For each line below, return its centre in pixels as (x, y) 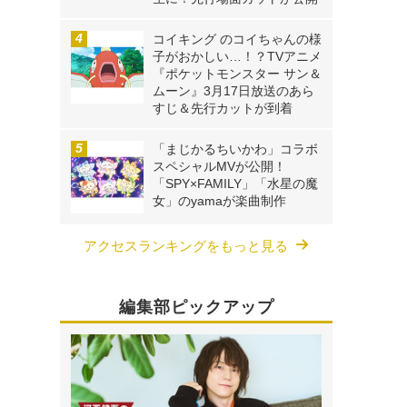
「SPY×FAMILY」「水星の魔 (235, 184)
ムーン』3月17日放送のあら (233, 91)
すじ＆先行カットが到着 (223, 109)
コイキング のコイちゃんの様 (237, 40)
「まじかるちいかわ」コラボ (235, 149)
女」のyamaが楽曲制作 (219, 201)
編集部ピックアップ (196, 308)
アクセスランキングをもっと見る (186, 246)
